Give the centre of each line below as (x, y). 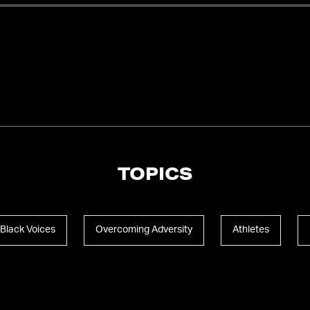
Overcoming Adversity (144, 230)
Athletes (250, 230)
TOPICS (155, 176)
